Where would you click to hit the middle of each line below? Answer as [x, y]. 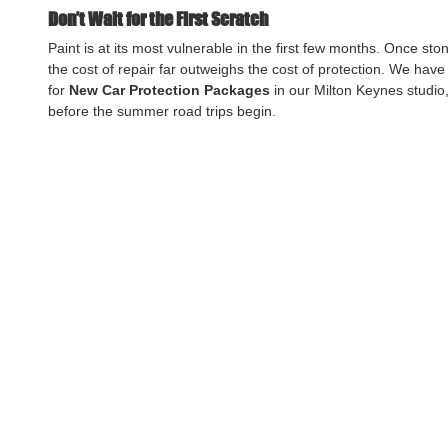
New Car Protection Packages [169, 89]
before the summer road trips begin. [162, 110]
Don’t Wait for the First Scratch [158, 18]
